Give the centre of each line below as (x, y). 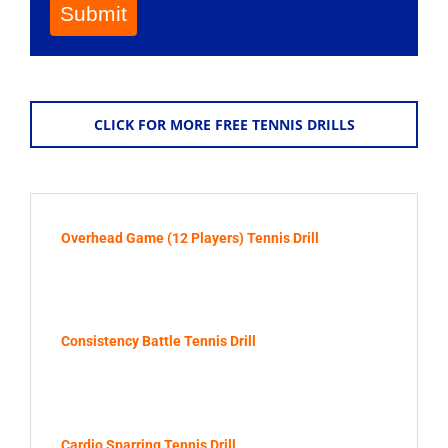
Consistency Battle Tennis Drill (158, 341)
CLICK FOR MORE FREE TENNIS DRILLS (224, 124)
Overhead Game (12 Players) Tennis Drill (190, 237)
